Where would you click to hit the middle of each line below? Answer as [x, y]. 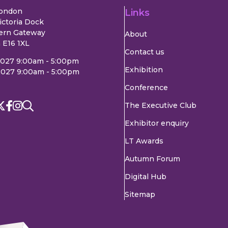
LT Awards [144, 141]
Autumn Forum [152, 159]
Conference [146, 88]
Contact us [144, 52]
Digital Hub [145, 177]
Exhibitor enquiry [156, 123]
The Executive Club [160, 106]
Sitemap [140, 195]
